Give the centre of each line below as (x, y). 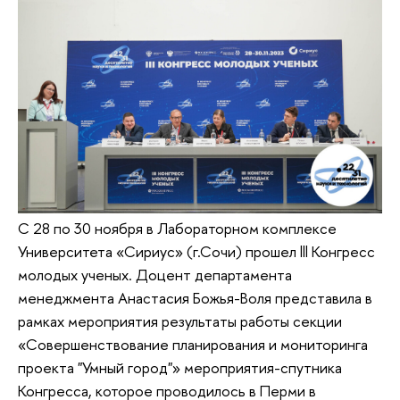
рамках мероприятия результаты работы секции (180, 321)
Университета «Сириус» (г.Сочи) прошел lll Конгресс (196, 251)
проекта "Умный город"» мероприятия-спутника (180, 367)
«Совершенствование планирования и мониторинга (193, 344)
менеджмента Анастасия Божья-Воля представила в (195, 297)
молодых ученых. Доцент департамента (155, 274)
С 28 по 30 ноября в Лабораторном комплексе (177, 228)
